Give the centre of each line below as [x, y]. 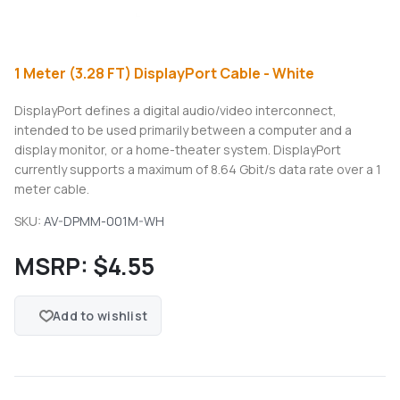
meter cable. [52, 189]
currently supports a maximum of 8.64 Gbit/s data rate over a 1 [198, 170]
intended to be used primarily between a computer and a [183, 130]
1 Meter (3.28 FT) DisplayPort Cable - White [164, 74]
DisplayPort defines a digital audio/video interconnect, [175, 111]
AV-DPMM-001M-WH [104, 221]
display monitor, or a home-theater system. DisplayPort [178, 150]
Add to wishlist [100, 316]
